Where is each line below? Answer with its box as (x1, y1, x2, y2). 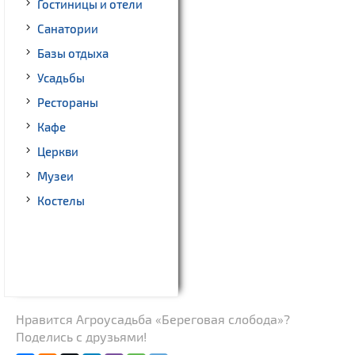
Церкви (37, 144, 78, 159)
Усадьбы (37, 71, 85, 86)
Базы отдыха (37, 46, 109, 61)
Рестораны (37, 95, 98, 110)
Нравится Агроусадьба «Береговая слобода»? (16, 311, 290, 327)
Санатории (37, 21, 98, 36)
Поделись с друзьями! (16, 329, 147, 345)
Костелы (37, 193, 85, 208)
